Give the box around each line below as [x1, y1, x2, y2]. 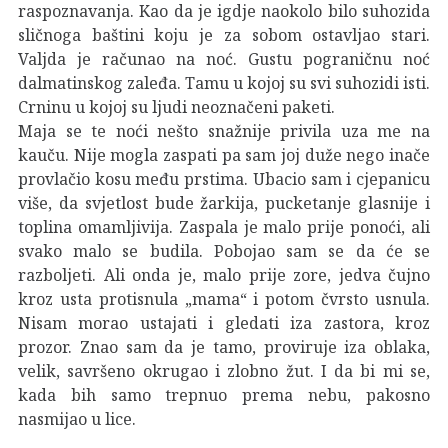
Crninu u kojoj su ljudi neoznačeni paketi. [18, 95, 335, 118]
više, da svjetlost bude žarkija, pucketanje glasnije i [18, 191, 430, 214]
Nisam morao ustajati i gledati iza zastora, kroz [18, 311, 430, 334]
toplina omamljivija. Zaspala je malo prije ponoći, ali [18, 215, 430, 238]
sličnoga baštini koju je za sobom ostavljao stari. [18, 23, 430, 46]
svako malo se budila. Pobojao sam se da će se [18, 239, 430, 262]
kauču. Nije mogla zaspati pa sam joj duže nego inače [18, 143, 430, 166]
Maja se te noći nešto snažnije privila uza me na [18, 119, 430, 142]
